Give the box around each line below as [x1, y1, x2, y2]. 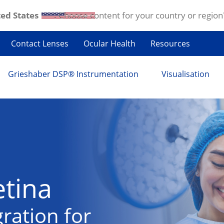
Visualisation [161, 68, 209, 80]
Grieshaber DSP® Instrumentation [8, 68, 138, 80]
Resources [150, 38, 190, 49]
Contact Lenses [11, 38, 68, 49]
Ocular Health [83, 38, 135, 49]
